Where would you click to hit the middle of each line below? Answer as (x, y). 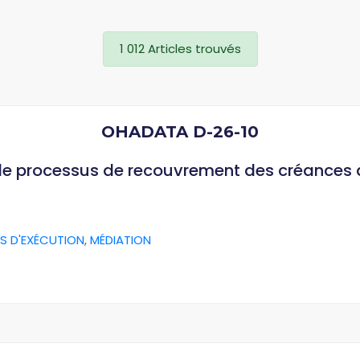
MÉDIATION (121, 240)
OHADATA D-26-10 (180, 132)
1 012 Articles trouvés (180, 49)
